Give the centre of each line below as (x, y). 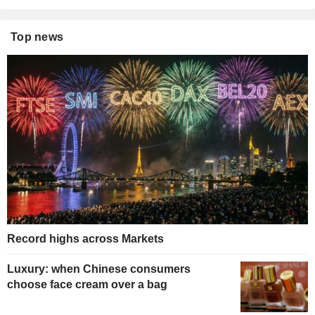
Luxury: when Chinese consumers (99, 269)
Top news (37, 37)
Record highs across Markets (85, 238)
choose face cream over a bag (87, 284)
